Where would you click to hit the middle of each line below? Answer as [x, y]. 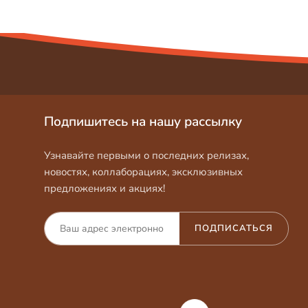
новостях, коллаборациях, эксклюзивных [143, 172]
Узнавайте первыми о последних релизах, [146, 155]
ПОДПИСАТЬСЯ [234, 229]
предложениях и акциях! [104, 188]
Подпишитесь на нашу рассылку [143, 121]
